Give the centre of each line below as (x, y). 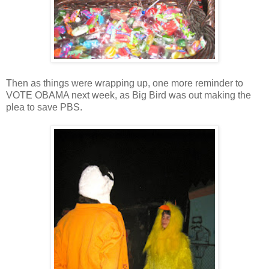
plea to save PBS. (44, 107)
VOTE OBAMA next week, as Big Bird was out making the (128, 95)
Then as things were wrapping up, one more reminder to (125, 83)
